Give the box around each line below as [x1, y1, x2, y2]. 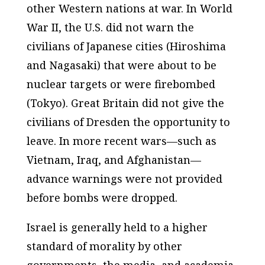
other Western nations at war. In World [26, 1, 232, 16]
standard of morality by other [26, 239, 182, 254]
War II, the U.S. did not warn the [26, 20, 194, 35]
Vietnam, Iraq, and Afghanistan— [26, 153, 201, 167]
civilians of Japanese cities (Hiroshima [26, 39, 226, 54]
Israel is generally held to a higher [26, 220, 208, 235]
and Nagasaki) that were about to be [26, 58, 216, 73]
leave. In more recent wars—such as [26, 134, 216, 148]
